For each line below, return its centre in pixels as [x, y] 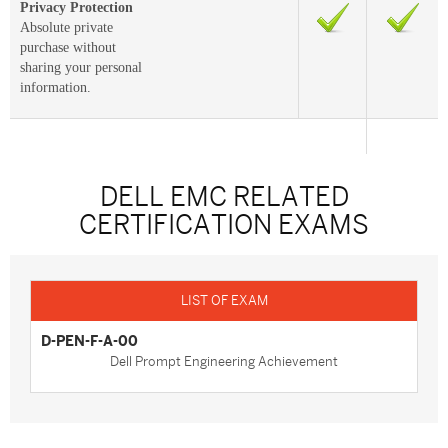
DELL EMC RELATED [224, 198]
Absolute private [66, 28]
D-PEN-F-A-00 [89, 341]
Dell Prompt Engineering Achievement [224, 362]
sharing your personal [81, 68]
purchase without [68, 48]
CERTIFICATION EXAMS [224, 226]
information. [55, 88]
